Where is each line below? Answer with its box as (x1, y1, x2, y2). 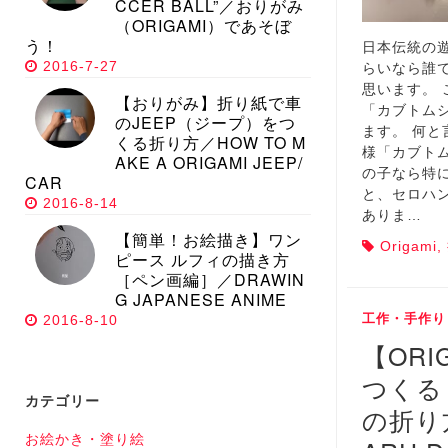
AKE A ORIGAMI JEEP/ (115, 151, 303, 175)
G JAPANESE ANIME (115, 288, 287, 312)
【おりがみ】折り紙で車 (115, 91, 302, 115)
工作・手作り (362, 311, 446, 327)
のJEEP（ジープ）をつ (115, 111, 296, 135)
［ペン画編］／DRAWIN (115, 268, 305, 292)
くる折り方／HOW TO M (115, 131, 306, 155)
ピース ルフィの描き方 (115, 248, 290, 272)
